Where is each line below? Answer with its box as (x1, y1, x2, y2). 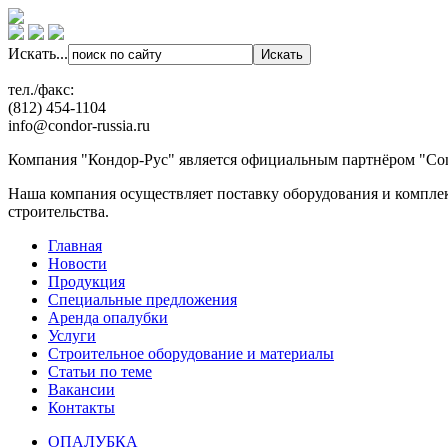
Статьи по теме (48, 363, 152, 380)
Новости (48, 255, 107, 272)
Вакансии (48, 381, 115, 398)
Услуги (48, 327, 96, 344)
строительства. (8, 203, 109, 220)
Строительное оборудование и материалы (48, 345, 334, 362)
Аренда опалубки (48, 309, 168, 326)
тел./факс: (8, 81, 74, 98)
